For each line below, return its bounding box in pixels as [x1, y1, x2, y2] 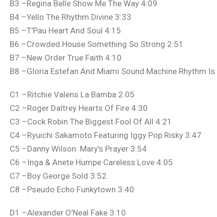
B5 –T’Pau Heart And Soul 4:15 [10, 25, 121, 35]
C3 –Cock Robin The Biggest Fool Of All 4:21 [10, 117, 172, 126]
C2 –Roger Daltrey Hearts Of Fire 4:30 [10, 103, 148, 113]
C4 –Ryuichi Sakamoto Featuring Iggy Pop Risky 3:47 [10, 130, 201, 140]
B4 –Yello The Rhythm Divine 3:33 [10, 12, 131, 22]
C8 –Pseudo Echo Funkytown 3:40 [10, 185, 134, 194]
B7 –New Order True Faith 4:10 [10, 52, 122, 62]
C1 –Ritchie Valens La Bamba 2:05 [10, 90, 135, 99]
